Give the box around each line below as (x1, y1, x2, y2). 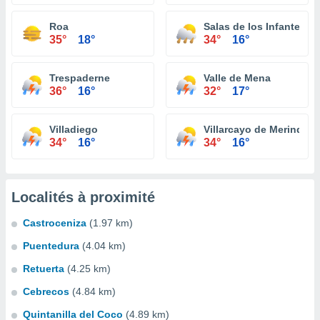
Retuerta (23, 263, 64, 274)
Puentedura (23, 240, 79, 251)
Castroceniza (23, 217, 86, 229)
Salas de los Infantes (204, 21, 306, 32)
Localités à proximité (11, 189, 155, 205)
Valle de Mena (204, 72, 271, 84)
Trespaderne (49, 72, 110, 84)
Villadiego (49, 124, 98, 135)
